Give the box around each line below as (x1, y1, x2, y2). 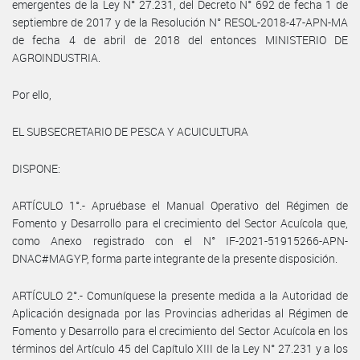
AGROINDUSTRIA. (12, 49, 100, 65)
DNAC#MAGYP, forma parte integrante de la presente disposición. (12, 250, 337, 266)
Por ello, (12, 86, 51, 102)
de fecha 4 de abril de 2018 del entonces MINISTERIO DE (12, 31, 348, 47)
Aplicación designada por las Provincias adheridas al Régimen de (12, 305, 348, 321)
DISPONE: (12, 160, 60, 176)
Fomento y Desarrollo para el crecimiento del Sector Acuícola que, (12, 215, 348, 231)
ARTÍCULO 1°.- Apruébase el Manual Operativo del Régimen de (12, 197, 348, 213)
